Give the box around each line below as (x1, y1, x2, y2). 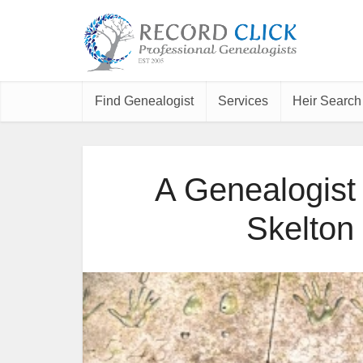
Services (218, 94, 268, 108)
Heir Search (293, 94, 361, 108)
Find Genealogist (95, 94, 194, 108)
